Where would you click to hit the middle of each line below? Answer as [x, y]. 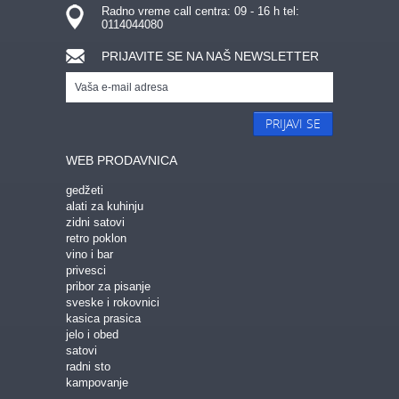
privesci [86, 270]
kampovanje [97, 383]
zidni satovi [95, 222]
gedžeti [85, 190]
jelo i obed [92, 334]
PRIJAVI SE [293, 123]
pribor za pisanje [108, 286]
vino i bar [90, 254]
